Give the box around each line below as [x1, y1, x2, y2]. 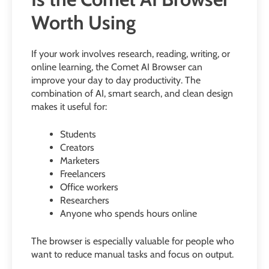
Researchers [60, 194, 109, 206]
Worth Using [31, 11, 136, 35]
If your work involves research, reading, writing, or [31, 47, 230, 59]
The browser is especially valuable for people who [31, 235, 234, 247]
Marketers [60, 154, 100, 166]
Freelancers [60, 168, 106, 180]
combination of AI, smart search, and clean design [31, 87, 233, 99]
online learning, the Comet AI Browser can [31, 61, 202, 73]
